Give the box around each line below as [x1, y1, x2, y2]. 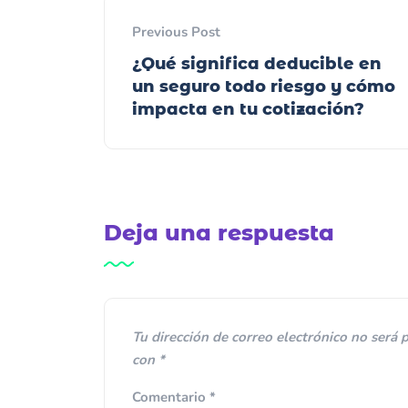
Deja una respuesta [104, 219, 334, 246]
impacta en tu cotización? [132, 98, 369, 119]
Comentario [132, 387, 209, 406]
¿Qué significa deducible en [132, 53, 382, 74]
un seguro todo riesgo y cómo [132, 76, 395, 97]
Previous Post [132, 22, 220, 41]
